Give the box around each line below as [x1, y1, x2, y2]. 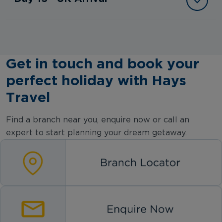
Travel [6, 89, 50, 105]
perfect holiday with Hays [6, 72, 186, 88]
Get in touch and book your [6, 55, 199, 71]
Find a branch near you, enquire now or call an [6, 116, 189, 124]
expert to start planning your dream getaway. [6, 129, 187, 137]
